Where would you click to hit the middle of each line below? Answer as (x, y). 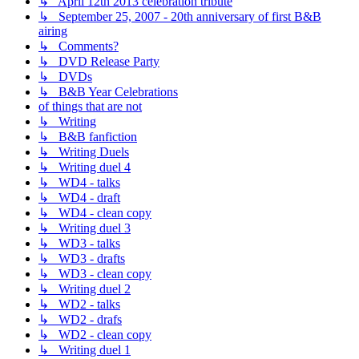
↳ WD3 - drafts (82, 259)
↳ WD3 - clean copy (95, 274)
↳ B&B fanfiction (88, 137)
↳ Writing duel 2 (85, 289)
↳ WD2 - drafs (80, 320)
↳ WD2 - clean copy (95, 335)
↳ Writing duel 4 (85, 167)
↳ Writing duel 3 (85, 228)
